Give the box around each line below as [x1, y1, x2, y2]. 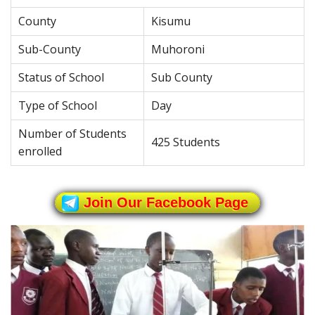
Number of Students [18, 126, 127, 142]
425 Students [151, 134, 220, 150]
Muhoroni [151, 41, 205, 58]
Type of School [18, 98, 97, 114]
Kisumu [151, 13, 191, 30]
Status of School [18, 70, 104, 86]
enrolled [18, 143, 62, 160]
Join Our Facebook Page [84, 195, 248, 211]
